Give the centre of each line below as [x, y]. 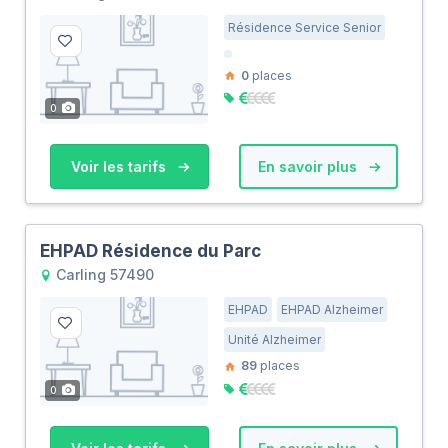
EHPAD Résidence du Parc [150, 251]
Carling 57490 [103, 275]
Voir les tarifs [120, 167]
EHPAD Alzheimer [332, 310]
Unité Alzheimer [274, 340]
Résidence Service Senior [304, 27]
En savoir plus [309, 167]
